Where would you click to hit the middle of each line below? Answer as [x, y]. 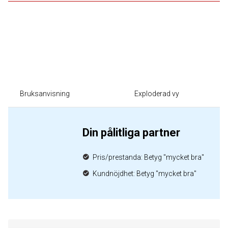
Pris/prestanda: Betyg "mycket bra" [148, 157]
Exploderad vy [157, 94]
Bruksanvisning [45, 94]
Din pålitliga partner [131, 133]
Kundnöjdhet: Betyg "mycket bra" [145, 174]
